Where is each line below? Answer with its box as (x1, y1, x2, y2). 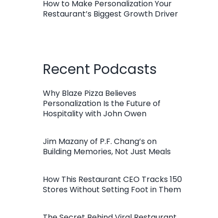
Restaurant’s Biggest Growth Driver (43, 8, 178, 20)
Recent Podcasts (43, 60, 157, 79)
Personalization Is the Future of (43, 98, 161, 109)
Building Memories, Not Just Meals (43, 146, 171, 158)
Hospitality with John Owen (43, 108, 146, 120)
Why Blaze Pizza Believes (43, 88, 136, 99)
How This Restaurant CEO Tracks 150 (43, 174, 182, 185)
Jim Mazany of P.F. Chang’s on (43, 136, 157, 147)
